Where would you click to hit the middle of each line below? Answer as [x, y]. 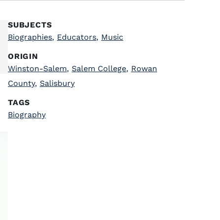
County [21, 83]
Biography [27, 115]
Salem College [99, 69]
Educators [77, 37]
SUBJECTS [30, 25]
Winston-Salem [37, 69]
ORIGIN [23, 56]
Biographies [30, 37]
